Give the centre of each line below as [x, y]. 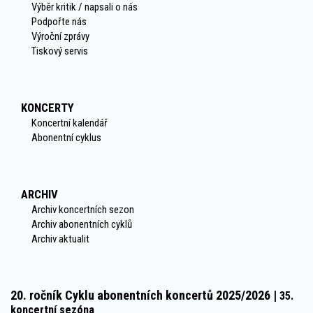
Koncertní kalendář [70, 123]
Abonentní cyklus [66, 138]
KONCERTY [48, 108]
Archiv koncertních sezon [83, 210]
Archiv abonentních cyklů [82, 225]
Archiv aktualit [60, 239]
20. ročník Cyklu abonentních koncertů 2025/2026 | [145, 296]
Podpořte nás [59, 22]
